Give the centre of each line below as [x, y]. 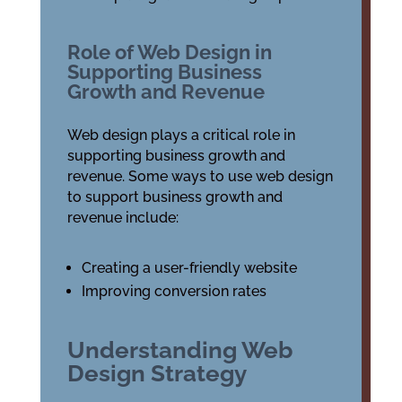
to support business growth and [175, 197]
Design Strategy [157, 373]
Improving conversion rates [174, 291]
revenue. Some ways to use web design [200, 176]
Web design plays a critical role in [181, 135]
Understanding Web [179, 350]
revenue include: [122, 218]
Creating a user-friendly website [189, 268]
